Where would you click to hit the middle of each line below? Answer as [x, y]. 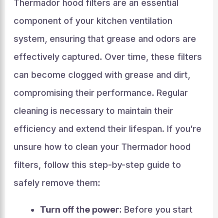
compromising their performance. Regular [100, 93]
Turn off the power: [81, 209]
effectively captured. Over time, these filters [108, 57]
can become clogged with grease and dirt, [102, 75]
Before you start [157, 209]
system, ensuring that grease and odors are [105, 39]
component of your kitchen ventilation [93, 21]
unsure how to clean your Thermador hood [102, 147]
